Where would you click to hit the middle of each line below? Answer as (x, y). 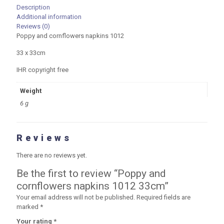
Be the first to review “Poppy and (91, 174)
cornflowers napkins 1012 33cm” (92, 186)
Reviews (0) (33, 26)
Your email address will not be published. (76, 197)
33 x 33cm (31, 53)
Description (33, 7)
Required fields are (163, 197)
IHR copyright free (42, 70)
